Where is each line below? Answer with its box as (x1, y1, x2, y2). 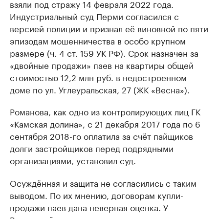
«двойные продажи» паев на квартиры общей (10, 58, 194, 71)
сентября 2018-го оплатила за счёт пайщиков (10, 129, 193, 142)
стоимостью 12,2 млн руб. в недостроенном (10, 70, 187, 83)
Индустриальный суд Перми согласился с (10, 9, 179, 22)
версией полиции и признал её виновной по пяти (10, 22, 208, 34)
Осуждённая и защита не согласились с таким (10, 176, 197, 189)
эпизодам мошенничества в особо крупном (10, 34, 186, 46)
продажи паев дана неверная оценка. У (10, 200, 168, 213)
